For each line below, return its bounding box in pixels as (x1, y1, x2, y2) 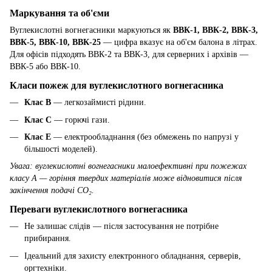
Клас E (24, 132, 51, 142)
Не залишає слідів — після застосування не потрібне (24, 222, 219, 231)
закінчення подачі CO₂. (10, 186, 94, 195)
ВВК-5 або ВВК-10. (10, 62, 81, 72)
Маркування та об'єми (10, 7, 109, 19)
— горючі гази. (52, 115, 110, 124)
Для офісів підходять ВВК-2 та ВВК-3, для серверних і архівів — (10, 50, 248, 59)
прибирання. (24, 234, 71, 243)
